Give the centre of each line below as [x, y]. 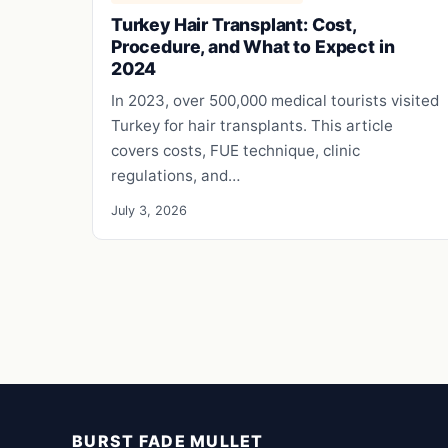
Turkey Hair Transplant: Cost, [234, 24]
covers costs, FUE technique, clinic [235, 150]
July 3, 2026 [149, 210]
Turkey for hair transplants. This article [252, 125]
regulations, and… [175, 175]
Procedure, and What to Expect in [253, 46]
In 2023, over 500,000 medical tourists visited [275, 100]
